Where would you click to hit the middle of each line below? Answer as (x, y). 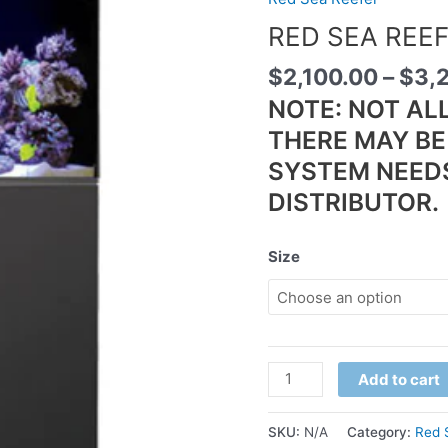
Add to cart (398, 379)
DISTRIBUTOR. (354, 201)
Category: (381, 431)
